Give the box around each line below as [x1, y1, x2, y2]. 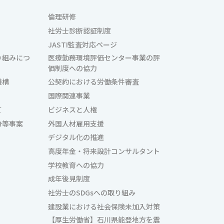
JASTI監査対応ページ [48, 39, 117, 49]
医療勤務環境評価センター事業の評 [48, 52, 160, 62]
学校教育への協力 [48, 159, 104, 170]
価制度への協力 [48, 62, 97, 73]
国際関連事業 [48, 90, 90, 101]
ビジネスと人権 [48, 104, 97, 114]
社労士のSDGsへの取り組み [48, 187, 135, 198]
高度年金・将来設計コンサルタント [48, 145, 160, 156]
